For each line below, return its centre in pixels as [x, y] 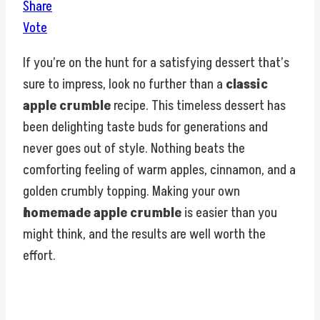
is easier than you [229, 213]
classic [247, 85]
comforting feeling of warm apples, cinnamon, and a [159, 170]
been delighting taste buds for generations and [145, 127]
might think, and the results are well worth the [144, 235]
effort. [39, 256]
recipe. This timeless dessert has [198, 106]
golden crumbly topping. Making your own [131, 192]
